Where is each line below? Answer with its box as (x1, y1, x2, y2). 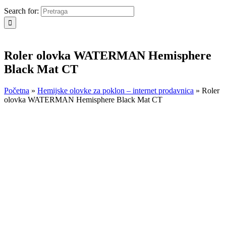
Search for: (4, 7, 39, 15)
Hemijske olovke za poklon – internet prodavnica (37, 86, 194, 95)
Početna (4, 86, 29, 95)
